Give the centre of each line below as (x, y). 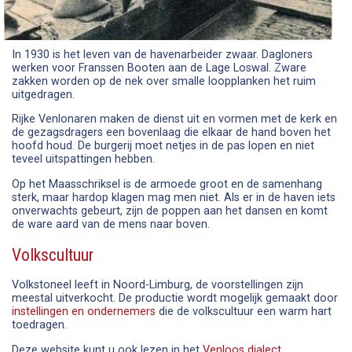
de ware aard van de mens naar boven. (111, 224)
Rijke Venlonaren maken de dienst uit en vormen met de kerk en (174, 119)
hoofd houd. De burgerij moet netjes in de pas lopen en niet (163, 146)
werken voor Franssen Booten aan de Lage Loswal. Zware (159, 68)
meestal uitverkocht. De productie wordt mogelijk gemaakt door (175, 299)
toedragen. (39, 325)
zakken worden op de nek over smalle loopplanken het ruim (164, 81)
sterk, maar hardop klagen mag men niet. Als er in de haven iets (174, 197)
